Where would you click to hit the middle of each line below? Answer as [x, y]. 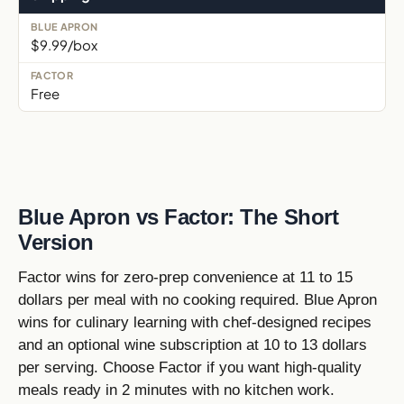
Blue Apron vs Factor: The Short [179, 216]
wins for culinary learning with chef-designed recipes [195, 322]
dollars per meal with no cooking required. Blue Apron [197, 299]
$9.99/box [64, 44]
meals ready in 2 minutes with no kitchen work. [176, 390]
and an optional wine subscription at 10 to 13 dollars [193, 344]
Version [56, 242]
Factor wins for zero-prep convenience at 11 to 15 [185, 277]
